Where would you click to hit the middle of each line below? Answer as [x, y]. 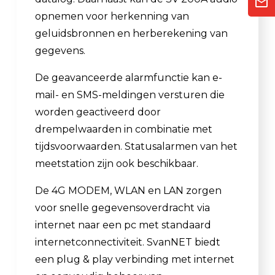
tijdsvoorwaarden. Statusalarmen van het [136, 146]
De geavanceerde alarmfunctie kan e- [129, 77]
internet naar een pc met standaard [123, 225]
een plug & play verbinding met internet [135, 259]
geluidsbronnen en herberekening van [131, 33]
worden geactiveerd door [98, 112]
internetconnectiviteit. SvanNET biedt [128, 242]
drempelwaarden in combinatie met [124, 129]
